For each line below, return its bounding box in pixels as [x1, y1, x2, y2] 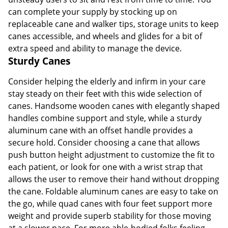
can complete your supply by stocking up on [8, 6, 177, 17]
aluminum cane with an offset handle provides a [8, 124, 193, 136]
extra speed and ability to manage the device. [8, 42, 182, 54]
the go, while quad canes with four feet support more [8, 197, 212, 209]
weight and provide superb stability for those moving [8, 210, 211, 221]
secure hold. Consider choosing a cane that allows [8, 136, 200, 148]
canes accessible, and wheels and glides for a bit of [8, 30, 202, 42]
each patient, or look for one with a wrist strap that [8, 161, 203, 173]
